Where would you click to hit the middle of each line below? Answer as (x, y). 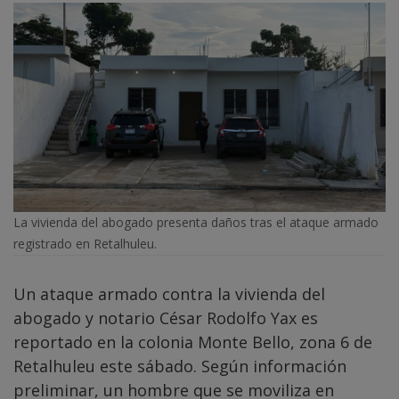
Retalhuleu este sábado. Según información (180, 366)
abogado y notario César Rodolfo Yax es (166, 318)
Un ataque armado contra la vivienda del (169, 293)
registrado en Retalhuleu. (85, 243)
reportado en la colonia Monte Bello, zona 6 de (193, 342)
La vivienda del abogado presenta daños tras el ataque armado (196, 222)
